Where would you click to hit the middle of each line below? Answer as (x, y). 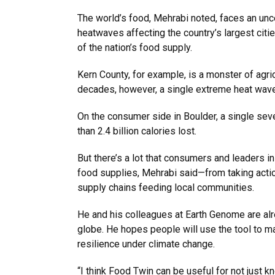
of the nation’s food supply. (135, 48)
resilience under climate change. (146, 244)
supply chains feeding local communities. (166, 188)
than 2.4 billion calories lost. (137, 131)
